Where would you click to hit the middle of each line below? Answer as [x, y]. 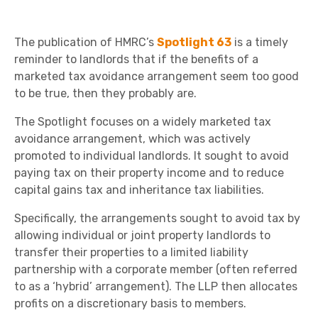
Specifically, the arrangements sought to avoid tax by [157, 218]
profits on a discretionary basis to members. [130, 303]
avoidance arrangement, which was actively [132, 139]
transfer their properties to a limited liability [131, 252]
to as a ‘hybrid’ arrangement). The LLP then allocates [156, 286]
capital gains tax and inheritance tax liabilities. [139, 190]
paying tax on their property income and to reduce [149, 173]
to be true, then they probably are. [105, 93]
